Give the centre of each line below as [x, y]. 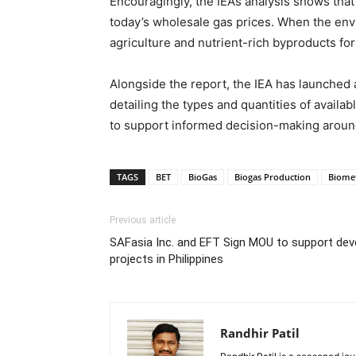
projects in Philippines [166, 259]
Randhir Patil [260, 333]
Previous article [143, 220]
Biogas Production [273, 177]
